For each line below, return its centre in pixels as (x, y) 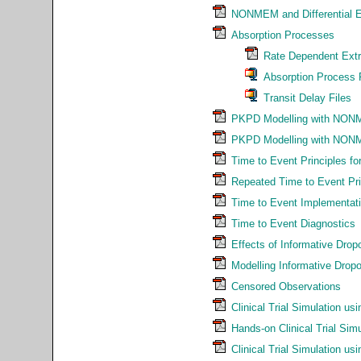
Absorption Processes (283, 35)
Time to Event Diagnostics (293, 223)
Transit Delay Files (307, 98)
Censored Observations (286, 286)
